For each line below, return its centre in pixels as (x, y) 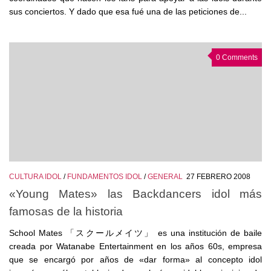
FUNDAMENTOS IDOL (105, 176)
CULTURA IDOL (35, 176)
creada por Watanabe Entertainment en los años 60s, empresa (135, 247)
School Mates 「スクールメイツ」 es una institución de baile (135, 233)
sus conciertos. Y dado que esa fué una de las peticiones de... (128, 12)
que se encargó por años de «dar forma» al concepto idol (135, 260)
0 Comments (237, 58)
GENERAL (165, 176)
